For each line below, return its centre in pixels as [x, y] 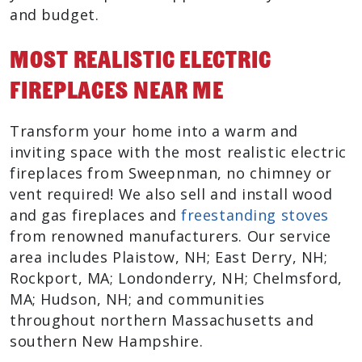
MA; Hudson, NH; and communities [137, 299]
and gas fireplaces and [96, 215]
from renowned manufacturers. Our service [170, 236]
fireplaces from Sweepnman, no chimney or [171, 173]
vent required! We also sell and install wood [171, 194]
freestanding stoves [255, 215]
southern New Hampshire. [107, 341]
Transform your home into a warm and [154, 131]
